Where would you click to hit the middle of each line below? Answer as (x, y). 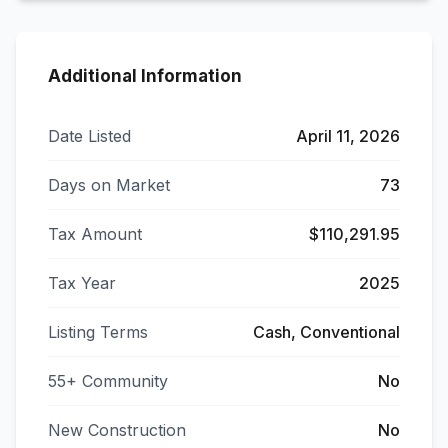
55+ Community (108, 381)
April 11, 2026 (348, 136)
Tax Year (82, 283)
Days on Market (109, 185)
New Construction (117, 430)
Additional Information (145, 76)
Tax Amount (95, 234)
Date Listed (89, 136)
